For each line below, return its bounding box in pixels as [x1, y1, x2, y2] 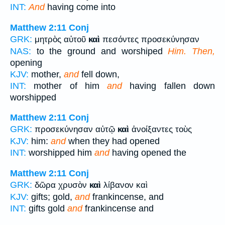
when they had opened [66, 136, 160, 147]
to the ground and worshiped [31, 46, 168, 56]
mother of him [26, 80, 107, 91]
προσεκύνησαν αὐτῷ [35, 125, 118, 135]
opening [10, 57, 42, 68]
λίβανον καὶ [101, 180, 148, 190]
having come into [45, 2, 116, 13]
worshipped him [26, 148, 94, 158]
